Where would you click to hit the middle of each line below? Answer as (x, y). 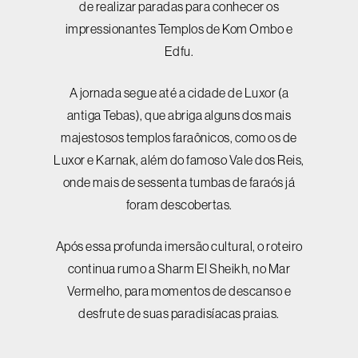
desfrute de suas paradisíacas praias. (179, 313)
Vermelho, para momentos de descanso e (179, 291)
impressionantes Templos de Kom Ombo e (179, 29)
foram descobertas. (179, 205)
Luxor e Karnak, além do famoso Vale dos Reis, (179, 160)
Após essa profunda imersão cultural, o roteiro (179, 246)
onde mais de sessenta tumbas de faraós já (179, 182)
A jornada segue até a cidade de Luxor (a (179, 93)
